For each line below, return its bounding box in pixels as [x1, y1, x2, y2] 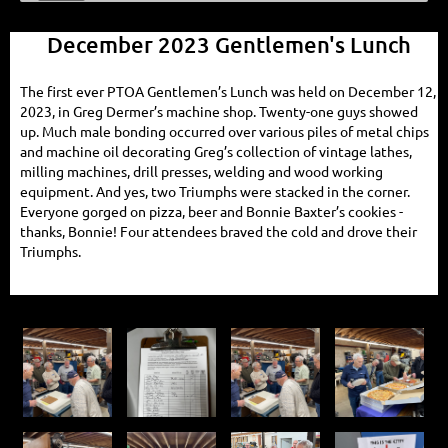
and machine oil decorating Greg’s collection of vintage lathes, [20, 142, 412, 161]
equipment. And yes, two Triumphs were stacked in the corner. [20, 182, 410, 201]
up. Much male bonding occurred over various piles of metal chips [20, 122, 429, 141]
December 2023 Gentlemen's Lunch [47, 31, 411, 59]
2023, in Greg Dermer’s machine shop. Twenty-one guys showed [20, 102, 418, 121]
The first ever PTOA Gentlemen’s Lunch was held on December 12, [20, 82, 436, 101]
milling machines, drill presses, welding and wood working [20, 162, 383, 181]
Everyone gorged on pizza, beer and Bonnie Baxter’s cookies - [20, 202, 403, 221]
